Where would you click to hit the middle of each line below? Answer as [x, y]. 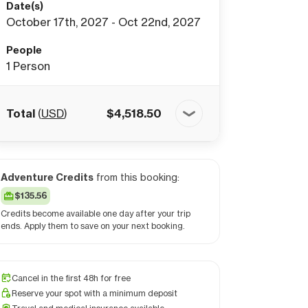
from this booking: [136, 177]
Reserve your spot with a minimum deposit [95, 293]
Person [32, 66]
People [24, 50]
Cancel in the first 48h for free [71, 278]
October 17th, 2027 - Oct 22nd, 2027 [103, 22]
